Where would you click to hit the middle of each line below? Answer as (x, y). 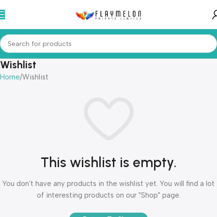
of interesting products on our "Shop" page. (108, 195)
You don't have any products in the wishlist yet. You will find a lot (108, 184)
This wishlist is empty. (108, 163)
